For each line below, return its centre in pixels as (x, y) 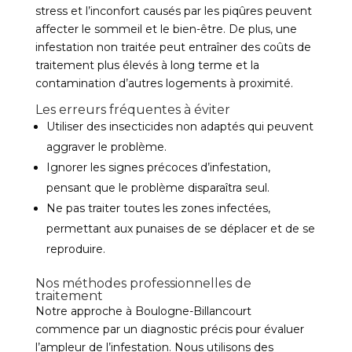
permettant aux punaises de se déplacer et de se (180, 229)
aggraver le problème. (106, 147)
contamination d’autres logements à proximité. (164, 83)
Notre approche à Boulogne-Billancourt (143, 311)
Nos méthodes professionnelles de (143, 283)
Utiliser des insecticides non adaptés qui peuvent (180, 126)
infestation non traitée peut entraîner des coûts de (173, 47)
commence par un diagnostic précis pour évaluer (169, 329)
